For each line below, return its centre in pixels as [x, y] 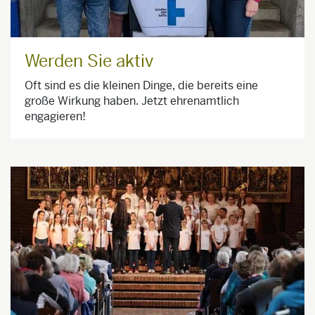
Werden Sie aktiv [89, 62]
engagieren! [55, 117]
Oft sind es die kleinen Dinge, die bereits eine [141, 86]
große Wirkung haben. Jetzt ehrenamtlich [132, 101]
